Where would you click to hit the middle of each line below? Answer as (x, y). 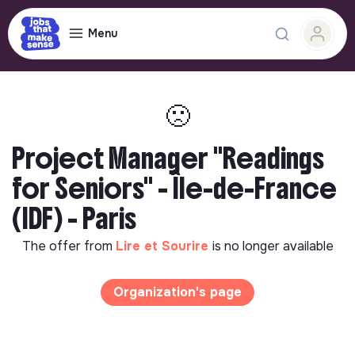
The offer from (69, 246)
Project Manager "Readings (168, 158)
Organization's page (177, 292)
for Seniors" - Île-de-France (174, 189)
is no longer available (273, 246)
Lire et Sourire (164, 246)
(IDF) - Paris (74, 219)
